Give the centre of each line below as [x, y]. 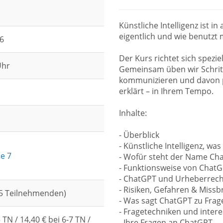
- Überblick [139, 135]
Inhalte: [133, 113]
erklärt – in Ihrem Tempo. [166, 91]
